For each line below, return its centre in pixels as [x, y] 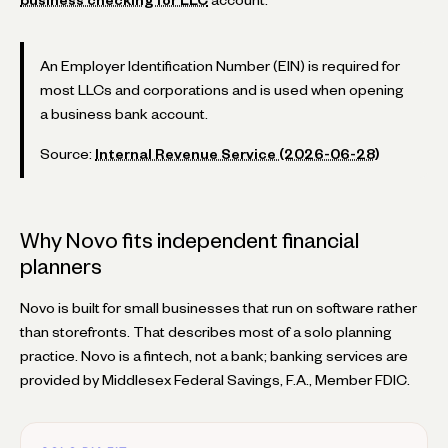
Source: [67, 153]
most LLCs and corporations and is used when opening [222, 89]
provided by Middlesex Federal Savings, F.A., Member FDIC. [215, 379]
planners [61, 266]
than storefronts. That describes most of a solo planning [206, 331]
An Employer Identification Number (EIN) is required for [220, 65]
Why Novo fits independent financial [189, 240]
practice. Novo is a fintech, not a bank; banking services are [214, 355]
